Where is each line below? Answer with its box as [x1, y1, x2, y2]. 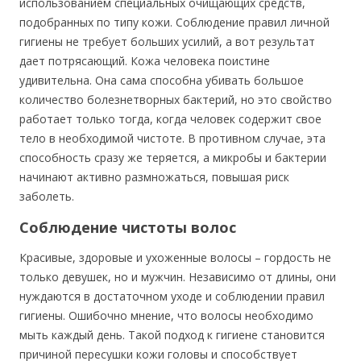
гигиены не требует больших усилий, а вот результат [19, 34, 315, 49]
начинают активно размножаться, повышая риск [19, 169, 289, 185]
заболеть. [19, 189, 74, 204]
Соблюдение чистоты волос [19, 218, 236, 237]
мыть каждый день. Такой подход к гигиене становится [19, 327, 325, 342]
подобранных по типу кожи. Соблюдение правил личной [19, 15, 330, 30]
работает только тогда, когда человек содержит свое [19, 111, 322, 127]
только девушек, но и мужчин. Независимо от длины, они [19, 269, 336, 284]
